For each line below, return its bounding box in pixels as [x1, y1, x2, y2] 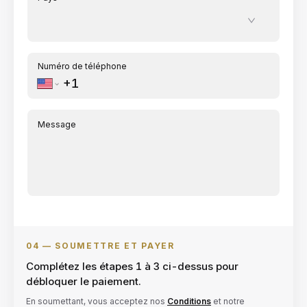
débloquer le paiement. [26, 275, 141, 288]
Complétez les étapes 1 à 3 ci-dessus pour [26, 260, 238, 273]
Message [38, 119, 76, 130]
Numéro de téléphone [38, 61, 127, 72]
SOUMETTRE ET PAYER [55, 241, 175, 251]
